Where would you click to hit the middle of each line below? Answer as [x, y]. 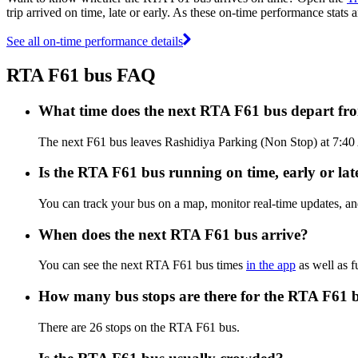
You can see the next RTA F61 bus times [142, 265]
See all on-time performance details [95, 41]
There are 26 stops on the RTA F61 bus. [139, 327]
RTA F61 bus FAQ [81, 75]
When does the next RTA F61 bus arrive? [173, 234]
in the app [271, 265]
